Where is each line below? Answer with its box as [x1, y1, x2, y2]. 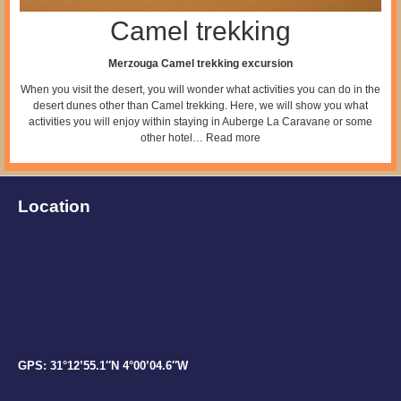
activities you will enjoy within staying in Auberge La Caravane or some [29, 115, 372, 128]
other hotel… [141, 131, 206, 144]
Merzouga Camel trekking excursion [108, 56, 293, 70]
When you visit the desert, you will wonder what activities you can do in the [21, 82, 380, 96]
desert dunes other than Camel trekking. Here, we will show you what [33, 98, 368, 112]
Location [18, 196, 90, 216]
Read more [206, 131, 260, 144]
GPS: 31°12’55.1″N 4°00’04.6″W [18, 358, 188, 372]
